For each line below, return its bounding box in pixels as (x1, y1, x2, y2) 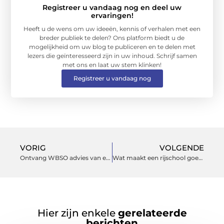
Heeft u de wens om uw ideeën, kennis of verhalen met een (23, 25, 200, 33)
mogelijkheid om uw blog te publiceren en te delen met (28, 43, 195, 51)
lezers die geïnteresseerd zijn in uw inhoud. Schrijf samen (27, 52, 197, 60)
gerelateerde (117, 206, 187, 219)
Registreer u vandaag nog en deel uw (42, 3, 181, 12)
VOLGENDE (159, 143, 204, 153)
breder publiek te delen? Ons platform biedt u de (39, 34, 184, 42)
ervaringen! (90, 11, 133, 20)
